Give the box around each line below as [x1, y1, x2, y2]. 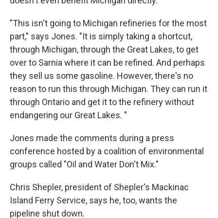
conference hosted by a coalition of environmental [10, 146, 204, 157]
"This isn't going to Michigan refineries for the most [10, 18, 207, 29]
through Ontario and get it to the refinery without [10, 97, 194, 108]
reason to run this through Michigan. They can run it [10, 84, 207, 94]
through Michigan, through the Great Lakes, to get [10, 44, 199, 55]
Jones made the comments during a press [10, 133, 174, 144]
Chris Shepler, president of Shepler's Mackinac [10, 182, 189, 193]
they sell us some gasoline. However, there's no [10, 71, 193, 81]
